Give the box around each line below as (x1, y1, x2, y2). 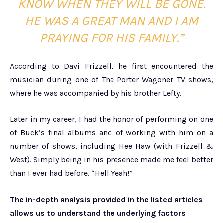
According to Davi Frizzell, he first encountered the (10, 61, 213, 71)
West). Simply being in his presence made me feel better (10, 155, 213, 165)
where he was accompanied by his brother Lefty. (10, 88, 181, 98)
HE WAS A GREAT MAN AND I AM (25, 13, 198, 28)
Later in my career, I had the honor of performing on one (10, 114, 213, 124)
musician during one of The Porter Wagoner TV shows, (10, 75, 213, 85)
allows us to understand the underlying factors (10, 208, 186, 218)
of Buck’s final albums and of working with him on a (10, 128, 213, 138)
